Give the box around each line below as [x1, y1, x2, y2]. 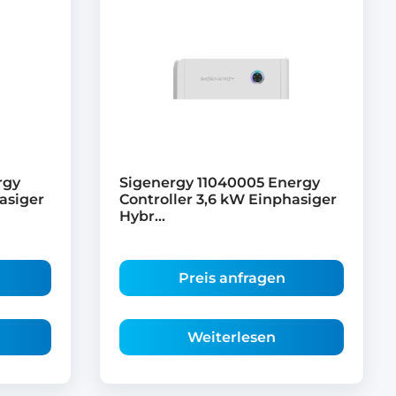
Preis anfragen [178, 269, 286, 286]
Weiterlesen [187, 328, 276, 346]
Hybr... [119, 207, 165, 225]
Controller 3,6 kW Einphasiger [119, 190, 337, 208]
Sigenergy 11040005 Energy [119, 173, 320, 191]
